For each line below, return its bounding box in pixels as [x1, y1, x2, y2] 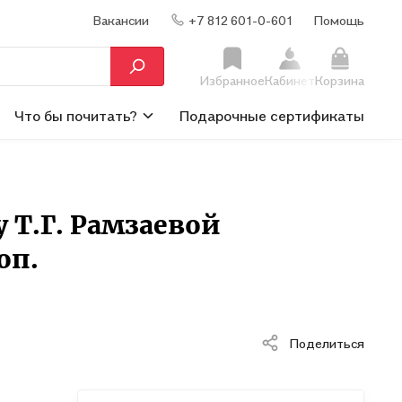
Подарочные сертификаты [179, 106, 364, 125]
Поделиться [290, 335, 364, 351]
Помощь [314, 12, 364, 28]
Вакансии [93, 12, 149, 28]
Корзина [315, 73, 364, 88]
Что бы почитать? [13, 106, 137, 125]
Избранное [200, 73, 265, 88]
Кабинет [265, 73, 315, 88]
